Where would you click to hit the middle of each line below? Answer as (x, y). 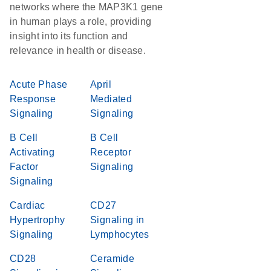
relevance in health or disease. (78, 51)
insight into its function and (69, 36)
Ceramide (113, 259)
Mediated (111, 99)
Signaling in (117, 220)
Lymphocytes (120, 234)
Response (33, 99)
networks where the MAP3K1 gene (87, 7)
